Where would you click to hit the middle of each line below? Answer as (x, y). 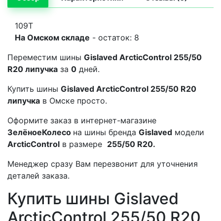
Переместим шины (46, 57)
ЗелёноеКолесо (40, 132)
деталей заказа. (38, 176)
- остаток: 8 (114, 38)
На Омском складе (52, 38)
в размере (83, 144)
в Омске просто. (75, 101)
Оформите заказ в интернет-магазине (82, 121)
